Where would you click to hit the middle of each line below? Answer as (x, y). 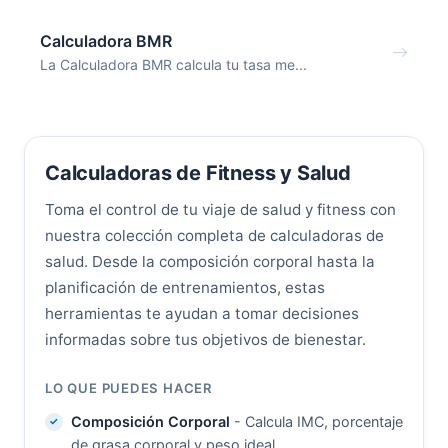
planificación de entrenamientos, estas (185, 288)
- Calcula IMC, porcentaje (316, 421)
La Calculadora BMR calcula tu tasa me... (173, 64)
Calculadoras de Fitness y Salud (198, 173)
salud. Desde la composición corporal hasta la (210, 262)
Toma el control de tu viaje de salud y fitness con (220, 210)
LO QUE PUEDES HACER (129, 388)
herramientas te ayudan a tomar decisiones (202, 314)
